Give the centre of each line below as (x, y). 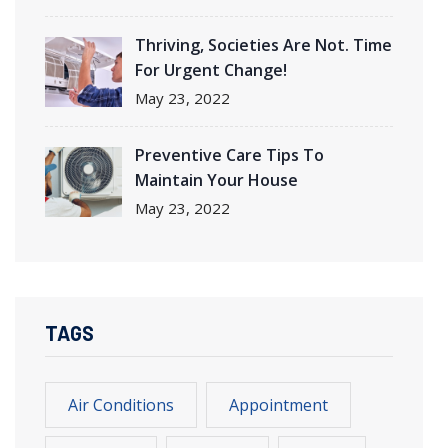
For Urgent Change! (211, 69)
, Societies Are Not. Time (296, 44)
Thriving (167, 44)
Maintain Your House (216, 179)
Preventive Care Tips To (229, 154)
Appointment (278, 404)
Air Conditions (121, 404)
